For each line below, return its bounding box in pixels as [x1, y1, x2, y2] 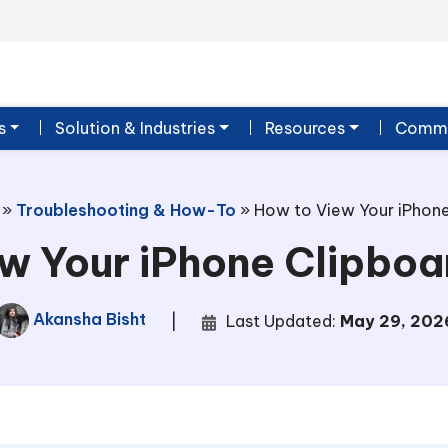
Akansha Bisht [28, 308, 146, 329]
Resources [265, 118, 346, 138]
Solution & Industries [55, 118, 216, 138]
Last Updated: [225, 310, 340, 331]
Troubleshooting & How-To [15, 200, 236, 220]
